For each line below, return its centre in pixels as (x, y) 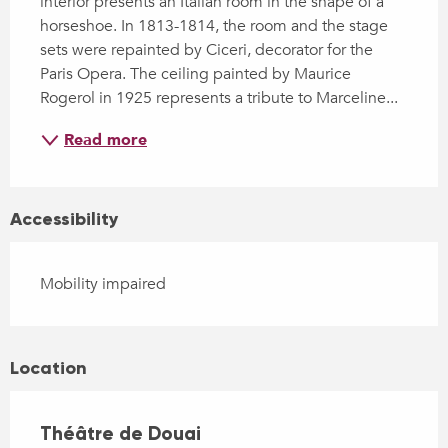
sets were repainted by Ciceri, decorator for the (206, 50)
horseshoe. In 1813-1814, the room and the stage (214, 26)
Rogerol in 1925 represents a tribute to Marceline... (219, 98)
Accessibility (64, 219)
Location (48, 368)
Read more (105, 140)
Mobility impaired (103, 284)
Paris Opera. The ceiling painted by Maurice (195, 74)
